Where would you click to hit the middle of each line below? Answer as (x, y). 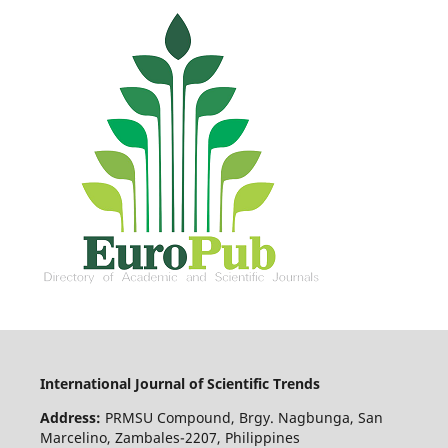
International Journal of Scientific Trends (181, 384)
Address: (72, 418)
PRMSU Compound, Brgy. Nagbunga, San (243, 418)
